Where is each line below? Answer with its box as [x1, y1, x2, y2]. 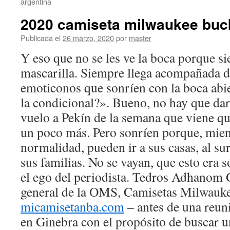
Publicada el [21, 32, 61, 43]
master [129, 32, 151, 43]
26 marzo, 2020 [63, 32, 114, 43]
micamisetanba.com [21, 198, 124, 215]
